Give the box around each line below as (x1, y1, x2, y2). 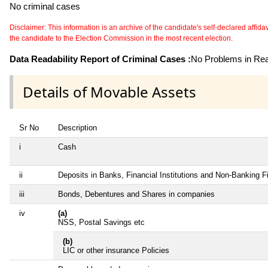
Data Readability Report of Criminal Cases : (10, 53, 191, 64)
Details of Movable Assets (23, 82, 196, 102)
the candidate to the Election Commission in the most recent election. (10, 33, 233, 42)
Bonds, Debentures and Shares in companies (58, 190, 215, 199)
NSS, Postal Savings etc (58, 218, 145, 227)
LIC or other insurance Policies (63, 246, 169, 255)
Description (58, 123, 97, 133)
